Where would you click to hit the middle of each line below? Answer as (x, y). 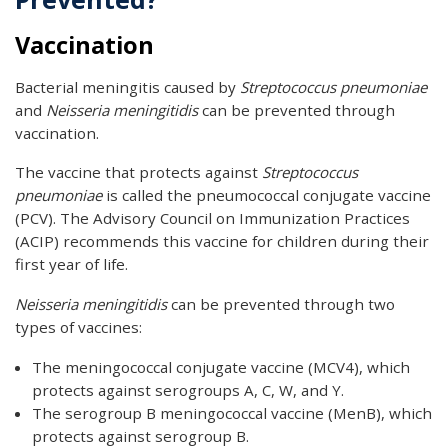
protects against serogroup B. (140, 435)
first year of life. (71, 264)
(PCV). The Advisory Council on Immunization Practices (212, 218)
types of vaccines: (78, 327)
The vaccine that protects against (138, 172)
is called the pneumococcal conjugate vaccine (266, 195)
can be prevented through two (281, 304)
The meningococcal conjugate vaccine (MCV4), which (220, 366)
